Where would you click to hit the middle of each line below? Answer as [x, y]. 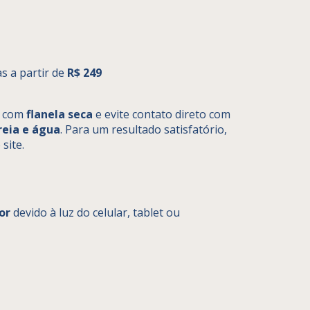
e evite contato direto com [162, 114]
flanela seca [60, 114]
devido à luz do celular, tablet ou [95, 212]
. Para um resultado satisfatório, [144, 129]
